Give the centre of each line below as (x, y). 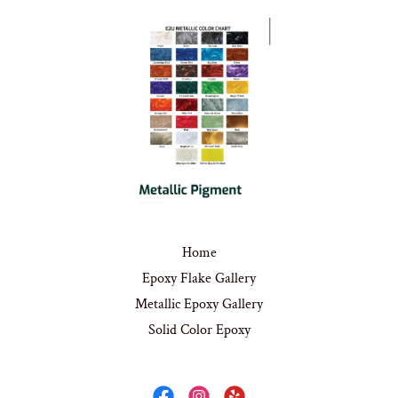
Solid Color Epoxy (199, 330)
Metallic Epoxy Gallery (199, 304)
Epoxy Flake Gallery (199, 279)
